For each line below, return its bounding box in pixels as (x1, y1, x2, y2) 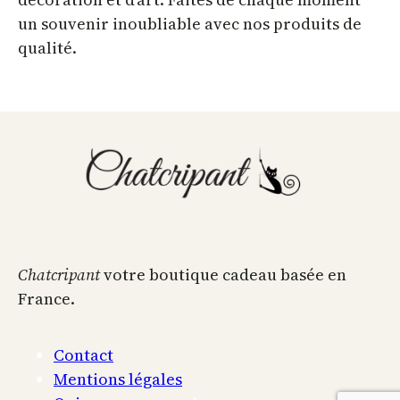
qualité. (18, 36, 77, 59)
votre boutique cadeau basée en (104, 262, 346, 286)
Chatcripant (18, 262, 104, 286)
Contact (54, 343, 113, 366)
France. (18, 287, 75, 310)
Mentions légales (54, 367, 182, 390)
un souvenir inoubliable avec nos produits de (18, 12, 362, 35)
